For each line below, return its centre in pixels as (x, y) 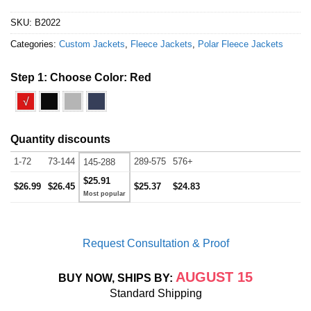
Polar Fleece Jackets (241, 44)
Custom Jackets (92, 44)
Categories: (35, 44)
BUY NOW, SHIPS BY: (117, 278)
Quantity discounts (60, 139)
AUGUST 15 (214, 277)
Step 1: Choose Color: (70, 77)
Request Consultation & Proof (155, 243)
